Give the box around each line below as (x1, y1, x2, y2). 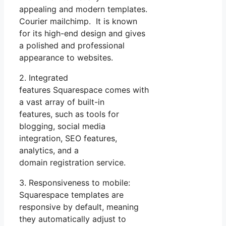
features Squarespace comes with (19, 84, 149, 95)
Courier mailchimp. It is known (19, 16, 137, 26)
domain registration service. (19, 157, 126, 167)
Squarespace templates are (19, 189, 124, 200)
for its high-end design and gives (19, 28, 145, 38)
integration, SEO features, (19, 133, 117, 143)
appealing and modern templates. (19, 4, 147, 14)
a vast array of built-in (19, 96, 104, 107)
